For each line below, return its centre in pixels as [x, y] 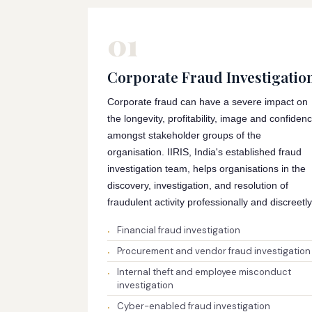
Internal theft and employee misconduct [204, 272]
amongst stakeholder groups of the [184, 135]
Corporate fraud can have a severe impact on [208, 102]
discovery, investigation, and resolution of [198, 185]
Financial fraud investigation [179, 230]
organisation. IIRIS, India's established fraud [204, 152]
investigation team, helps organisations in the [206, 169]
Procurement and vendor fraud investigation [214, 251]
